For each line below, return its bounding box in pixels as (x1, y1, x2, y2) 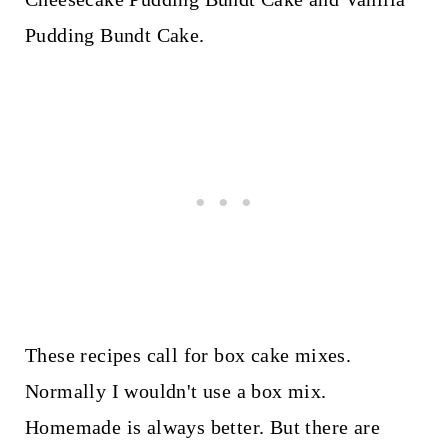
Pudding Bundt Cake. (24, 24, 205, 46)
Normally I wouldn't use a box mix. (24, 380, 327, 402)
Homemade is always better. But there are (24, 416, 380, 438)
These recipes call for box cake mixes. (24, 344, 352, 366)
